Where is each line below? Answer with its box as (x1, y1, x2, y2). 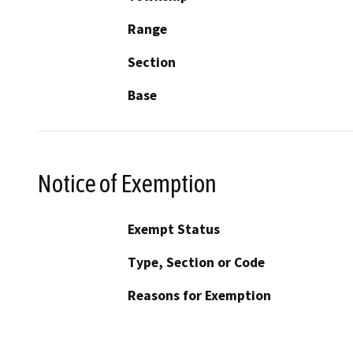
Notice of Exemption (37, 169, 217, 198)
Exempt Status (128, 221, 220, 239)
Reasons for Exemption (128, 287, 271, 305)
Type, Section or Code (128, 254, 265, 272)
